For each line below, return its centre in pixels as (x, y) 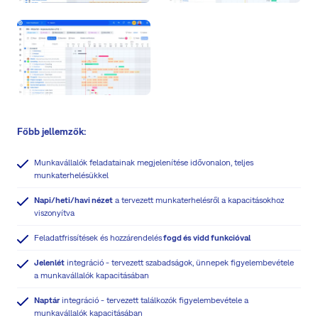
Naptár (47, 300)
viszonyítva (54, 213)
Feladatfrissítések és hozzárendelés (98, 237)
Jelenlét (49, 262)
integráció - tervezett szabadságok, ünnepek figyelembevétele (179, 262)
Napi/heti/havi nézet (73, 200)
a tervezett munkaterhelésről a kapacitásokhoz (198, 200)
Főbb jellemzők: (51, 131)
